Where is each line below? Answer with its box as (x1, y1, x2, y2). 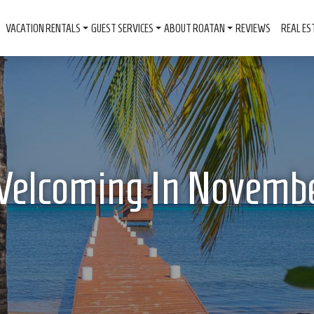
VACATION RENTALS (5, 22, 81, 34)
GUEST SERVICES (90, 22, 153, 34)
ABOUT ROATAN (163, 22, 225, 34)
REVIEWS (235, 22, 271, 34)
